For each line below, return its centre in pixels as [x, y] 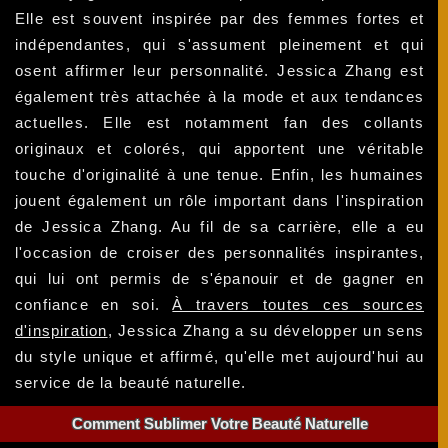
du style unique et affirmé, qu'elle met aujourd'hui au [220, 357]
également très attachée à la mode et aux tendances [220, 97]
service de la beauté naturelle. [131, 383]
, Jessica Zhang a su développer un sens [266, 331]
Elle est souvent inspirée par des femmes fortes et [220, 19]
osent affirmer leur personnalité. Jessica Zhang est [220, 71]
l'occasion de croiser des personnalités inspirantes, [220, 253]
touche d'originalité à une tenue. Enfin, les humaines [220, 175]
